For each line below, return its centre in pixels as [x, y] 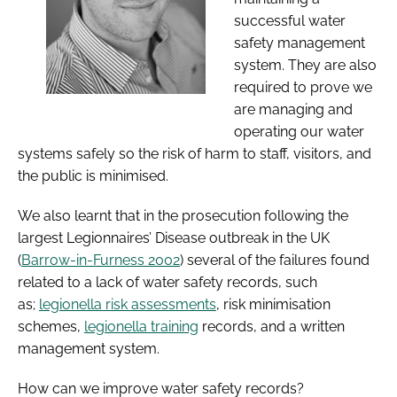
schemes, [51, 326]
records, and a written [272, 326]
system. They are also [305, 65]
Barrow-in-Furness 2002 [101, 260]
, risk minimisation [273, 304]
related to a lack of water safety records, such [167, 282]
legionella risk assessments [128, 304]
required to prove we [303, 87]
